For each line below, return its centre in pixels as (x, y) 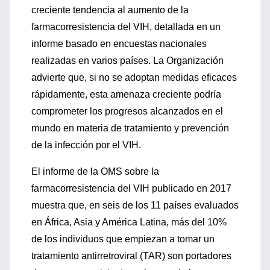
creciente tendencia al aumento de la (110, 10)
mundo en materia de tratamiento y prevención (130, 128)
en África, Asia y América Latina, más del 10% (129, 222)
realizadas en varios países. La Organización (127, 61)
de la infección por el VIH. (86, 145)
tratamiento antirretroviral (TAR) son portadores (131, 256)
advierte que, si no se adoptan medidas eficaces (134, 77)
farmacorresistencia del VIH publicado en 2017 (131, 188)
